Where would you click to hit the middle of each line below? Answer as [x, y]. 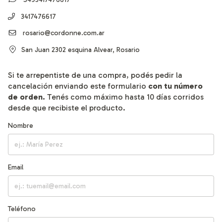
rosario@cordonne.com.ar [63, 33]
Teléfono [22, 209]
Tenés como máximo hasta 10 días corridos [124, 97]
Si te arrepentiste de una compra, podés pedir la [95, 75]
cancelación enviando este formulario [78, 86]
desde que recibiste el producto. [67, 108]
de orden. [27, 97]
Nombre [21, 126]
